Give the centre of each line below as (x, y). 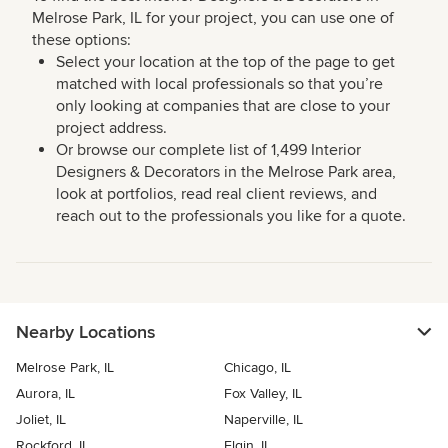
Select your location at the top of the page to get (225, 62)
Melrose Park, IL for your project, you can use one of (213, 18)
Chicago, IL (257, 368)
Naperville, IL (263, 420)
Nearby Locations (85, 332)
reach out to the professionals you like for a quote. (231, 216)
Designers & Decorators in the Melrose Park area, (226, 172)
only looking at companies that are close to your (223, 106)
